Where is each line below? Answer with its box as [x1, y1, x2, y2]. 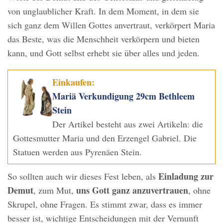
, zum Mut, [33, 184, 76, 197]
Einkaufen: [52, 76, 95, 89]
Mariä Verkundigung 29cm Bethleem [52, 90, 195, 103]
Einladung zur [158, 170, 214, 183]
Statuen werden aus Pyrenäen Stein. [13, 146, 142, 158]
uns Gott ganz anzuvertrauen [76, 184, 188, 197]
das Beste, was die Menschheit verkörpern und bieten [7, 33, 200, 45]
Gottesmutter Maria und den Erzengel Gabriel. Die [13, 132, 197, 144]
